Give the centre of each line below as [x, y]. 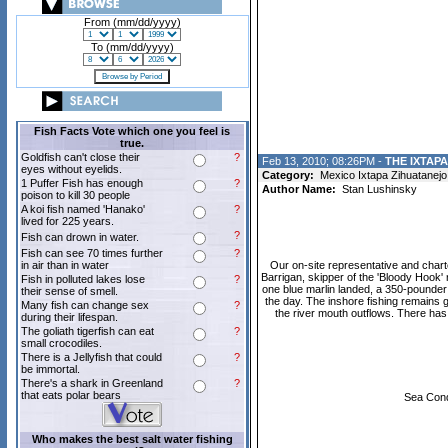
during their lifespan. [69, 317]
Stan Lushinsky [377, 189]
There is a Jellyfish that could [91, 357]
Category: [287, 175]
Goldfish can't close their [80, 157]
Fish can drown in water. [80, 237]
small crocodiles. [61, 343]
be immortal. [50, 369]
